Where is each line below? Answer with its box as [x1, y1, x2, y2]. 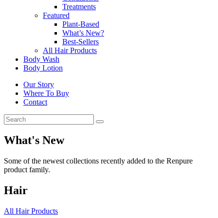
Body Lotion [23, 63, 63, 72]
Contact [23, 97, 47, 106]
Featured [43, 11, 70, 19]
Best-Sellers [62, 37, 99, 46]
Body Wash [23, 54, 59, 63]
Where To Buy [23, 89, 69, 97]
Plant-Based [62, 19, 99, 28]
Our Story [23, 80, 54, 89]
